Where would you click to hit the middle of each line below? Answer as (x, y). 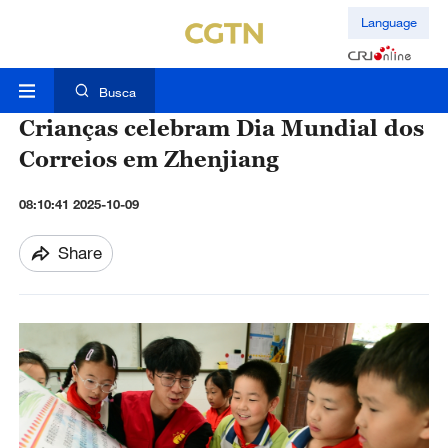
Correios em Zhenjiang (148, 159)
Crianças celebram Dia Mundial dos (221, 128)
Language (388, 22)
